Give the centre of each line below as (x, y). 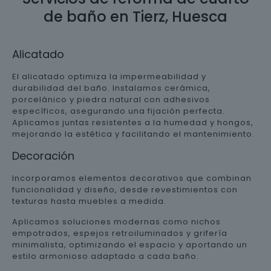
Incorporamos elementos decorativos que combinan (132, 178)
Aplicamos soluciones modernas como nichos (116, 222)
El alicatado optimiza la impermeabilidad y (109, 77)
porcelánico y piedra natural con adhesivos (111, 100)
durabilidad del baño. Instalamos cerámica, (111, 88)
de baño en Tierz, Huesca (135, 17)
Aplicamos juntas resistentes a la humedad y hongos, (133, 122)
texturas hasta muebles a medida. (89, 201)
